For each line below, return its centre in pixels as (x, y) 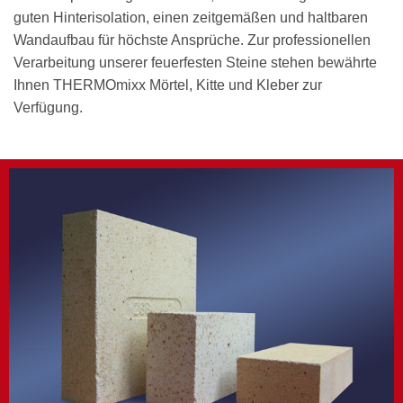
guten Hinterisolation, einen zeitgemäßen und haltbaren (191, 17)
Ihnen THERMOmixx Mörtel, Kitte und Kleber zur (168, 85)
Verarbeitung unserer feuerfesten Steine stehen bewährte (195, 62)
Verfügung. (48, 107)
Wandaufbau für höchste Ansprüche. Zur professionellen (192, 40)
